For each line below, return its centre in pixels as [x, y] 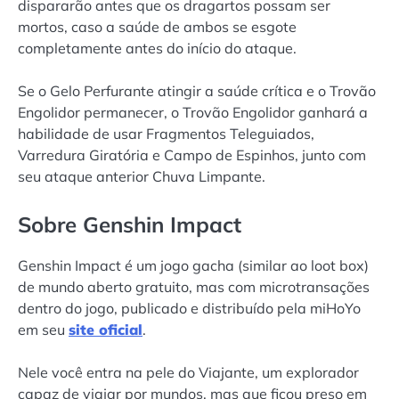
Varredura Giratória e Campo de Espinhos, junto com [192, 155]
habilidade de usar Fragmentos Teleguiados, [166, 133]
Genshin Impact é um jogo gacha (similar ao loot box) [193, 266]
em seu [43, 330]
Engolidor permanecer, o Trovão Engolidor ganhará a [193, 112]
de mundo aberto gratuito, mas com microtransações [194, 287]
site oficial [106, 330]
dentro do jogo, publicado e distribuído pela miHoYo [189, 309]
